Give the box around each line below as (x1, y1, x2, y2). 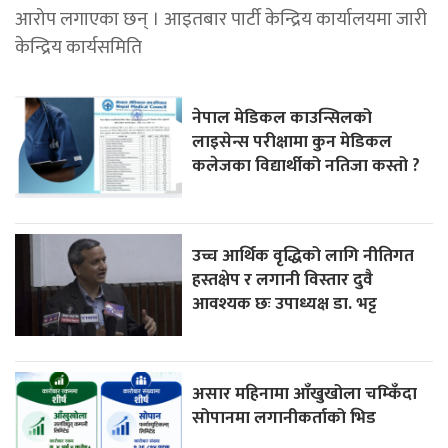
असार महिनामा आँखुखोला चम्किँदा (192, 378, 418, 408)
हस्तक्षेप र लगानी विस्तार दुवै (192, 264, 374, 294)
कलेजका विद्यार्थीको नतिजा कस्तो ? (192, 150, 421, 180)
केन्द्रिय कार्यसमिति (15, 30, 142, 63)
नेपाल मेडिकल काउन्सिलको (192, 102, 373, 132)
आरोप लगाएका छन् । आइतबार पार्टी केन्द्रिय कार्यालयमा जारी (15, 2, 427, 35)
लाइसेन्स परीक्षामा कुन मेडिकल (192, 126, 393, 156)
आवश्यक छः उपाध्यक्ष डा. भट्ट (192, 288, 378, 318)
